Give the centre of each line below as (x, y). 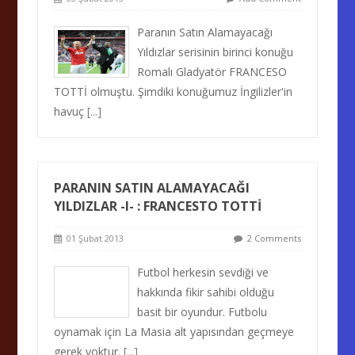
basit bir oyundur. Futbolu (202, 312)
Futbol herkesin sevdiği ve (203, 272)
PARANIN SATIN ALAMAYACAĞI (152, 188)
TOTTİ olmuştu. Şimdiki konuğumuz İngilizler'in (174, 92)
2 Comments (274, 238)
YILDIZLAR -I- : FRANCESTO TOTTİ (158, 206)
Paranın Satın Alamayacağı (205, 32)
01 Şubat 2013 (93, 238)
